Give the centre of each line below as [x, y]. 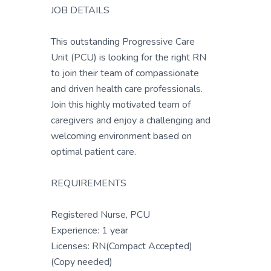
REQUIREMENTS [89, 183]
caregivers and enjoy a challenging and [131, 120]
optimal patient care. [93, 152]
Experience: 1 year [90, 230]
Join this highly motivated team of [121, 105]
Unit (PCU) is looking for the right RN [129, 57]
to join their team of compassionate [125, 73]
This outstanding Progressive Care [123, 42]
